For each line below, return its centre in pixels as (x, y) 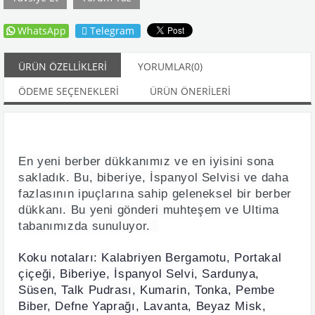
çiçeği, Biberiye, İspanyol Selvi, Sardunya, (139, 274)
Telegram (112, 31)
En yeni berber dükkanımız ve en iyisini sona (146, 161)
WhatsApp (42, 31)
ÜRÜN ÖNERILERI (190, 91)
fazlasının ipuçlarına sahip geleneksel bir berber (155, 194)
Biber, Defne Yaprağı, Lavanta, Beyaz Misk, (142, 306)
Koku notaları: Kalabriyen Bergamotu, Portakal (150, 258)
